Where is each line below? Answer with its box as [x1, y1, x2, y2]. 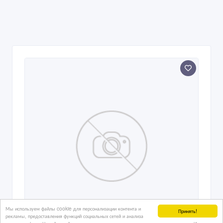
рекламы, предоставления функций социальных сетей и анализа [5, 212, 143, 220]
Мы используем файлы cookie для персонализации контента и [5, 205, 141, 212]
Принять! [178, 207, 197, 215]
